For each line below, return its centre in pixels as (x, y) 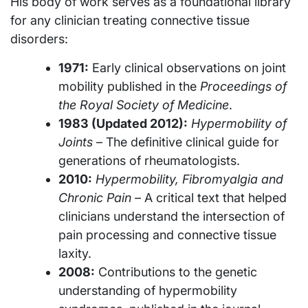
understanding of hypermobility (148, 290)
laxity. (75, 253)
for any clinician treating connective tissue (130, 20)
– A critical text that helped (209, 197)
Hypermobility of (239, 123)
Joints (76, 142)
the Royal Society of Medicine (144, 104)
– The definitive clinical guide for (186, 142)
